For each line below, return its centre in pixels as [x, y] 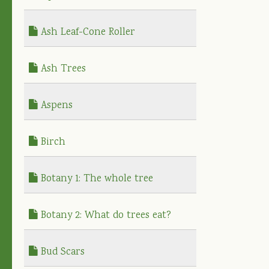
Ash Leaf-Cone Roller [86, 32]
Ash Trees [62, 69]
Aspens [55, 106]
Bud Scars [61, 252]
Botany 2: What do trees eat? [104, 216]
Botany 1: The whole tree [95, 179]
